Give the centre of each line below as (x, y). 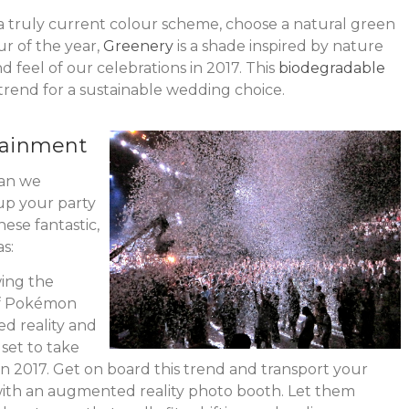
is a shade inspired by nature (278, 46)
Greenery (138, 46)
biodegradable (331, 68)
